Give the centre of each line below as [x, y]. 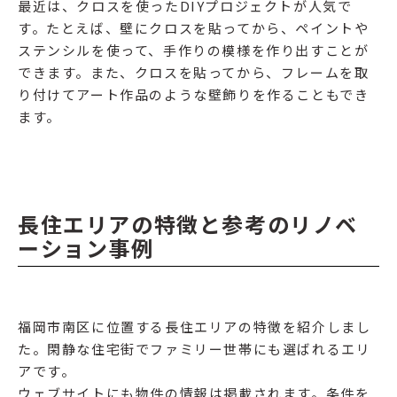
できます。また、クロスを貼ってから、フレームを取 [194, 73]
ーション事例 [86, 248]
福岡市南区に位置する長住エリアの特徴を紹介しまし [195, 327]
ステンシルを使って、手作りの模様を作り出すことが [194, 51]
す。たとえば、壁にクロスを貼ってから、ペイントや [194, 28]
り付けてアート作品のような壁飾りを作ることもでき [194, 95]
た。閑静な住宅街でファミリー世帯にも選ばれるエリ [195, 349]
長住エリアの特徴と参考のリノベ [188, 224]
